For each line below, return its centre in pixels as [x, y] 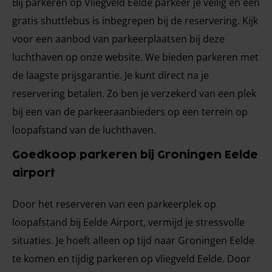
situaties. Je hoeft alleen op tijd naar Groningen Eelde [133, 240]
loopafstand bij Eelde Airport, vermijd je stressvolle [128, 222]
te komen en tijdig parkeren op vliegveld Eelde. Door [131, 259]
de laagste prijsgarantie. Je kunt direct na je [110, 75]
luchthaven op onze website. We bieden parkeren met [135, 57]
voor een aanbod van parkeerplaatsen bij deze [118, 39]
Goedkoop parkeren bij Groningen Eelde [135, 155]
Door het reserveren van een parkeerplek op [114, 204]
